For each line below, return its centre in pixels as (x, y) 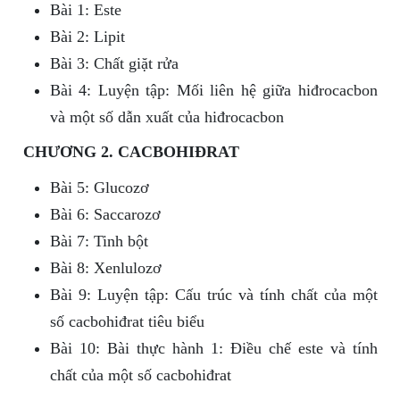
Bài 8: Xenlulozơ (105, 268)
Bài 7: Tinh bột (99, 242)
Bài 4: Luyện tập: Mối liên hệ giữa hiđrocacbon (213, 91)
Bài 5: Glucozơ (99, 188)
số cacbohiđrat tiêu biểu (127, 322)
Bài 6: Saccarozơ (105, 215)
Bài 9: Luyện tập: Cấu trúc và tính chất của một (213, 295)
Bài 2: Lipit (87, 37)
